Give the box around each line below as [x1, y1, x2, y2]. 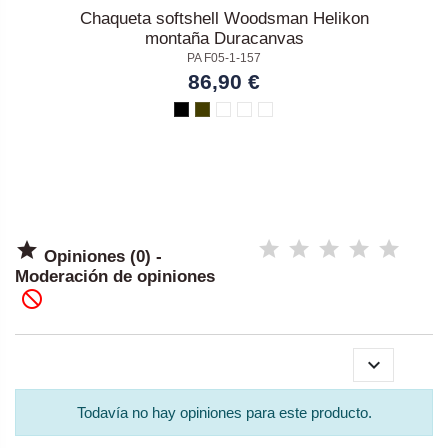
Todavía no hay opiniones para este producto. [76, 403, 372, 421]
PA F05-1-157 [187, 51, 261, 66]
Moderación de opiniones [15, 267, 215, 287]
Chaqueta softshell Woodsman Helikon [79, 8, 369, 29]
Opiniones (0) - [39, 247, 162, 267]
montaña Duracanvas [144, 28, 304, 49]
